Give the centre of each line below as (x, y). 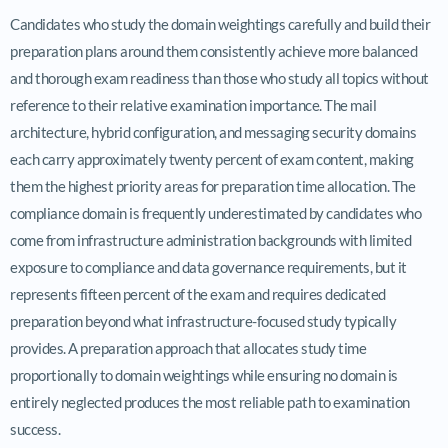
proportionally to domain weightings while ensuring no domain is (204, 374)
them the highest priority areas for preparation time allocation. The (212, 185)
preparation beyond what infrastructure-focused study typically (203, 320)
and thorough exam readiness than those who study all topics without (219, 77)
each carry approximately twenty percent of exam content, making (212, 158)
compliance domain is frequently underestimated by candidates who (215, 212)
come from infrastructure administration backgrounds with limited (210, 239)
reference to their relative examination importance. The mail (193, 104)
